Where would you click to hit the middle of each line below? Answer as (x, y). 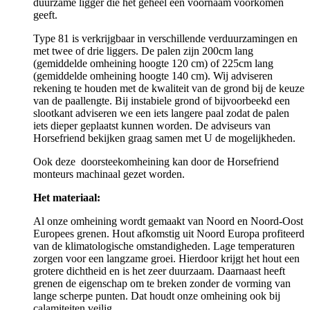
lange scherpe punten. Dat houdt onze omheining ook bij (157, 295)
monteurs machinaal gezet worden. (109, 174)
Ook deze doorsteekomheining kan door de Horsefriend (156, 161)
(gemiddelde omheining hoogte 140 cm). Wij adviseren (153, 75)
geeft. (45, 15)
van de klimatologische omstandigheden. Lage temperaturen (164, 246)
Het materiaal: (67, 197)
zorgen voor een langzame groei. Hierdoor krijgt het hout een (166, 258)
